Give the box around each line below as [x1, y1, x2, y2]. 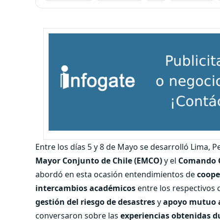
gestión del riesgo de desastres [35, 196, 155, 207]
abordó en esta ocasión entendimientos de [35, 168, 197, 180]
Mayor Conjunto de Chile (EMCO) [35, 155, 162, 166]
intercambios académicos [35, 182, 136, 193]
